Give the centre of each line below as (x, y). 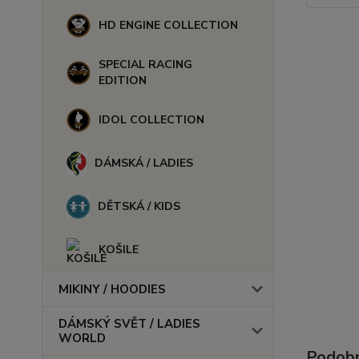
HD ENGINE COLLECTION (168, 25)
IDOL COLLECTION (151, 120)
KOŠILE (119, 250)
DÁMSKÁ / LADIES (144, 163)
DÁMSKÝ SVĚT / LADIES (129, 324)
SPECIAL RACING (145, 65)
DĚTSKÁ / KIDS (139, 206)
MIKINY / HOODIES (112, 289)
